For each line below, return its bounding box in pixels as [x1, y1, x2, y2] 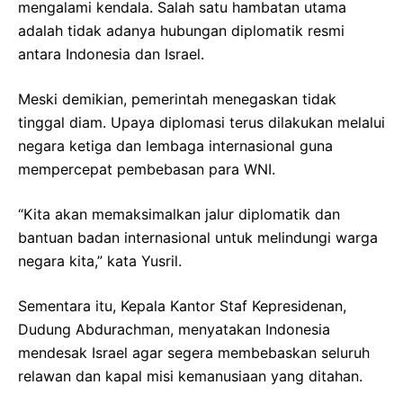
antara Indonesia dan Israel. [18, 44, 204, 63]
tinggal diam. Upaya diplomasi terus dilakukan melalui [18, 112, 385, 131]
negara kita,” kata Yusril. [18, 251, 182, 270]
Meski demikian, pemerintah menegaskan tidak [18, 89, 336, 108]
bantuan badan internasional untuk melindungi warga [18, 228, 378, 246]
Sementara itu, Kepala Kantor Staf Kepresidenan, [18, 296, 346, 315]
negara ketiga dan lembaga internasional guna [18, 136, 333, 155]
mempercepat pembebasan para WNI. [18, 159, 275, 178]
